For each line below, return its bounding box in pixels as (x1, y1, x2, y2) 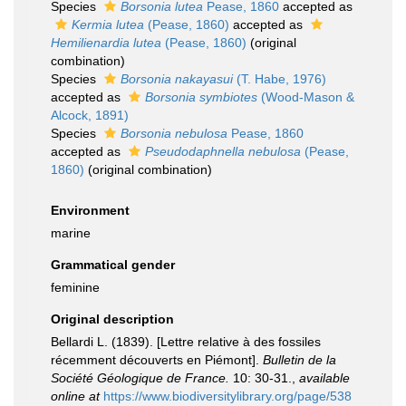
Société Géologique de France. (51, 371, 229, 385)
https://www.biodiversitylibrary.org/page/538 (103, 389, 352, 403)
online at (51, 389, 100, 403)
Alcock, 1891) (51, 108, 129, 122)
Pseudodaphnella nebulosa (145, 144, 301, 159)
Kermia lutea (72, 17, 144, 32)
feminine (51, 280, 100, 295)
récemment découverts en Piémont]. (51, 353, 263, 367)
